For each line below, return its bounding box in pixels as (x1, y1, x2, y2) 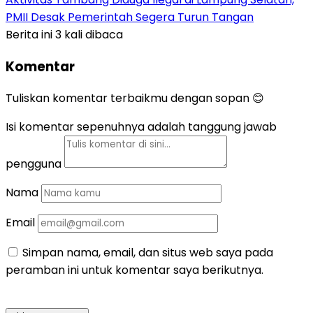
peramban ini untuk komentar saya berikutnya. (6, 262, 263, 279)
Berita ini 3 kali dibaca (6, 26, 123, 43)
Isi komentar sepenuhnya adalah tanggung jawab (6, 119, 277, 136)
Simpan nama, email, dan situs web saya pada (22, 245, 273, 261)
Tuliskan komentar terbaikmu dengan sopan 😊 (6, 90, 264, 107)
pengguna (6, 156, 61, 173)
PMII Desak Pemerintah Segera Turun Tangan (6, 8, 254, 25)
